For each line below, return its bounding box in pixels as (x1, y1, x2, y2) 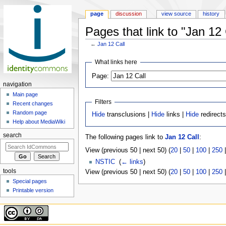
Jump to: (85, 46, 111, 53)
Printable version (13, 187, 54, 194)
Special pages (13, 178, 47, 185)
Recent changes (13, 100, 53, 107)
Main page (13, 91, 38, 98)
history (203, 11, 220, 17)
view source (161, 11, 191, 17)
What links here (95, 58, 138, 66)
